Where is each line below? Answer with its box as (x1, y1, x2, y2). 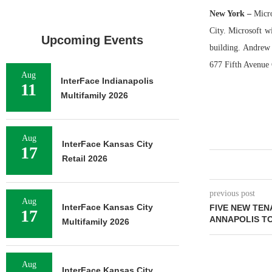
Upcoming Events (41, 33, 144, 47)
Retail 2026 (62, 154, 107, 163)
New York (209, 9, 248, 18)
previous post (209, 189, 255, 198)
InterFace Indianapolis (61, 76, 154, 86)
